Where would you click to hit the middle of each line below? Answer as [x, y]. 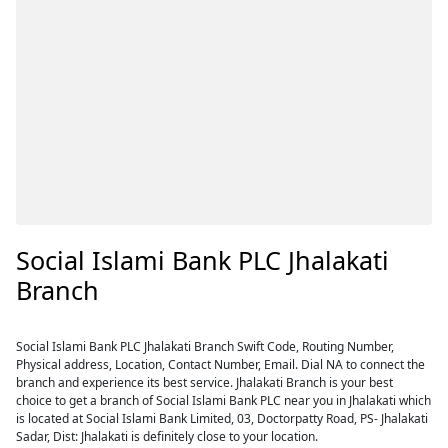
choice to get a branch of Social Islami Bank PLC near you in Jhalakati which [224, 400]
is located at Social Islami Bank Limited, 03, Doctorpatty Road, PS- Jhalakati [222, 418]
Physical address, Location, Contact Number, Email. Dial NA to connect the [221, 364]
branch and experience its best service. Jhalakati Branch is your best [205, 382]
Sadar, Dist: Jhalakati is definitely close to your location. [167, 436]
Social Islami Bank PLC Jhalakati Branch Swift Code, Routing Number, [205, 346]
